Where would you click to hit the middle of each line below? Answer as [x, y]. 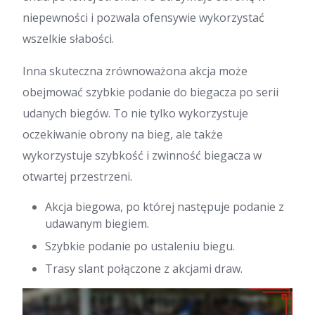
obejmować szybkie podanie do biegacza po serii [150, 92]
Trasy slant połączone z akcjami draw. [144, 268]
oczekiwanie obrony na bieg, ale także [123, 134]
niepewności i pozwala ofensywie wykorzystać [143, 17]
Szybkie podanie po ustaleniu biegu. [140, 246]
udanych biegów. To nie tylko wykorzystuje [135, 113]
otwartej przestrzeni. [77, 176]
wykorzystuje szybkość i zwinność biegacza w [142, 155]
